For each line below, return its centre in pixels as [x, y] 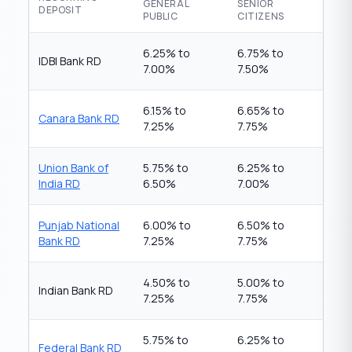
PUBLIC [161, 16]
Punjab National [79, 225]
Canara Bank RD [79, 118]
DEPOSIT [60, 10]
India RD [59, 183]
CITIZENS [261, 16]
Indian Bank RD [76, 290]
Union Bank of [73, 168]
